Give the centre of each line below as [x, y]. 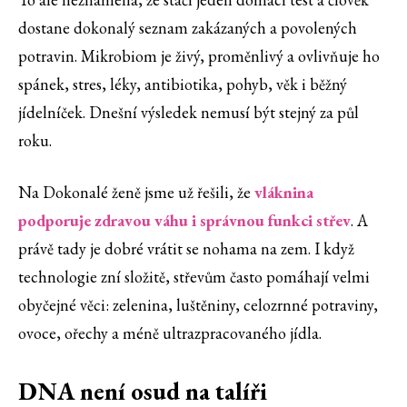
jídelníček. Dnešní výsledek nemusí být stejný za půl [189, 113]
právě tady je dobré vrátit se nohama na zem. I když [186, 249]
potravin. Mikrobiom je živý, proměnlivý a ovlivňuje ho [199, 56]
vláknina [284, 193]
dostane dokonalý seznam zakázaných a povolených [188, 28]
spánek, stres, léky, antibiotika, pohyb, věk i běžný [183, 84]
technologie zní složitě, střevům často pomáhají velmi [194, 277]
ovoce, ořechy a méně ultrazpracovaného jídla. [170, 333]
